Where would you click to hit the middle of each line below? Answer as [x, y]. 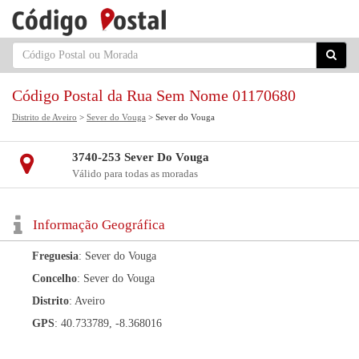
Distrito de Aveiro [44, 117]
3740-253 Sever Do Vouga [140, 157]
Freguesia [55, 256]
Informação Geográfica [99, 225]
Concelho [54, 278]
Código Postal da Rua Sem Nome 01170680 [154, 95]
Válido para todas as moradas [135, 173]
